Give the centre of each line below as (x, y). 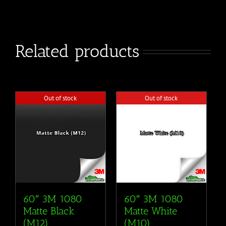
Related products (77, 51)
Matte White (150, 211)
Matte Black (49, 211)
